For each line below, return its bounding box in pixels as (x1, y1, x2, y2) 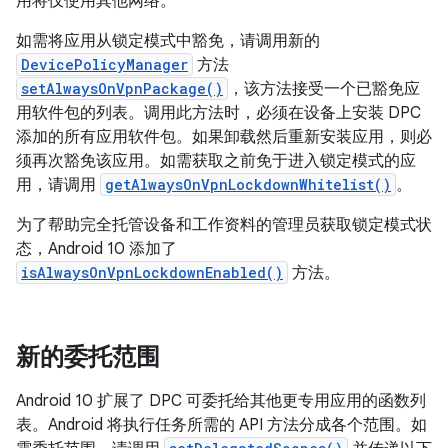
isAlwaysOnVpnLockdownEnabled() (21, 263, 283, 282)
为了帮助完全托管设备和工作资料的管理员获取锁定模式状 (16, 215, 432, 235)
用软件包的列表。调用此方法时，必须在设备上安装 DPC (16, 103, 421, 123)
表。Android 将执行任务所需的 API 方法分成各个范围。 (16, 415, 411, 435)
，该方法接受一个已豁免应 (228, 79, 420, 99)
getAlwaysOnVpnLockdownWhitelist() (105, 175, 391, 194)
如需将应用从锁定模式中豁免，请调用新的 (16, 31, 320, 51)
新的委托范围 (16, 342, 160, 372)
